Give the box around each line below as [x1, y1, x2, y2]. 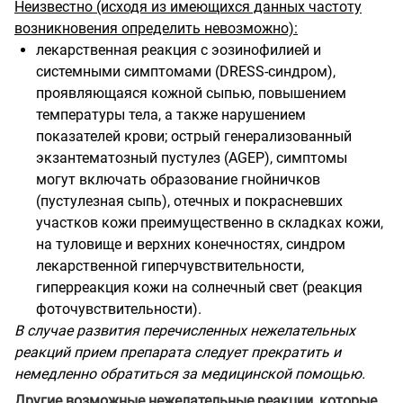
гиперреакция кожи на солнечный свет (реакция [36, 278, 363, 296]
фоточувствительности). [36, 300, 201, 318]
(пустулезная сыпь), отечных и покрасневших [36, 192, 343, 210]
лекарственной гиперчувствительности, [36, 256, 304, 274]
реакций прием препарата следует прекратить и [14, 343, 341, 361]
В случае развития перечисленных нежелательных [14, 321, 355, 339]
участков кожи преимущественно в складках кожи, [36, 213, 383, 231]
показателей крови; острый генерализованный [36, 127, 352, 145]
